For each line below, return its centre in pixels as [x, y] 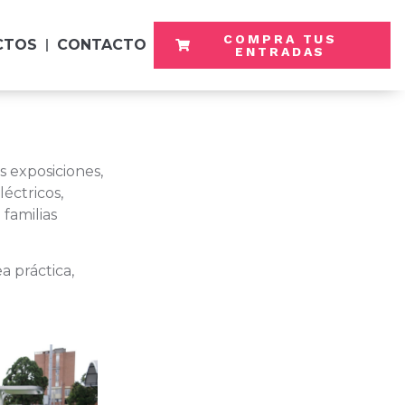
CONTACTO [101, 45]
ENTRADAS [281, 52]
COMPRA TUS [281, 39]
